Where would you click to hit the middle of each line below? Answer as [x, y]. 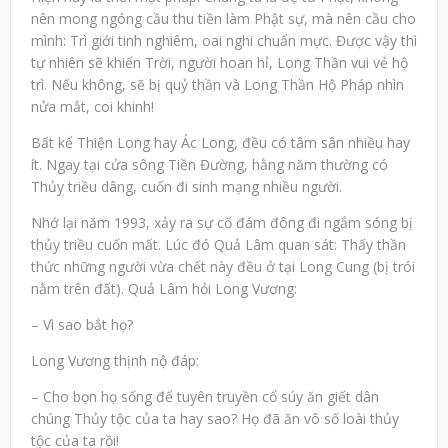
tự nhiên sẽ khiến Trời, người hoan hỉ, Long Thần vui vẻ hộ [219, 63]
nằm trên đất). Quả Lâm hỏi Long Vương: [164, 289]
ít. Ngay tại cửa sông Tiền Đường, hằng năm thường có [209, 165]
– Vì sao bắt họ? [82, 325]
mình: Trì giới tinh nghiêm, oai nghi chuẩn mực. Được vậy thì [224, 41]
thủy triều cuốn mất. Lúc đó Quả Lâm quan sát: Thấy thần [218, 245]
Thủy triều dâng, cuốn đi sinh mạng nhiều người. [186, 187]
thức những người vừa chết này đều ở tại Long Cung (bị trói [223, 267]
